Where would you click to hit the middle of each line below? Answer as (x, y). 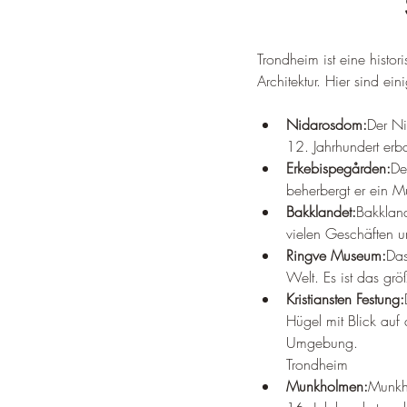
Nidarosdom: (327, 124)
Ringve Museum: (336, 255)
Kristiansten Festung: (345, 299)
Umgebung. (322, 342)
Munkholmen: (327, 386)
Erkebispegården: (338, 168)
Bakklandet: (321, 212)
